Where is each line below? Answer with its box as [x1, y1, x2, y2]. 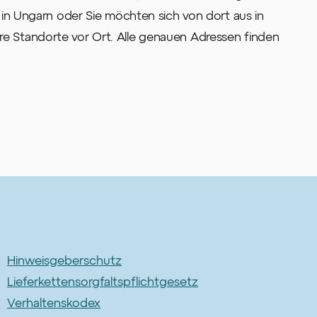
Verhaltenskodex [7, 295, 100, 310]
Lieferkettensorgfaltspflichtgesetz [7, 274, 198, 289]
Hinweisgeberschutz [7, 253, 122, 267]
